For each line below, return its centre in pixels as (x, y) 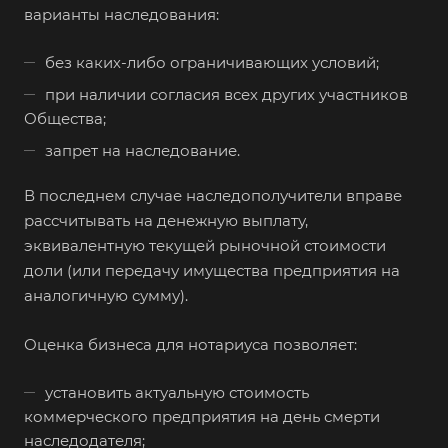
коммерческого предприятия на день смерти (202, 417)
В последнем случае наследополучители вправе (213, 196)
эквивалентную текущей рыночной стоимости (205, 246)
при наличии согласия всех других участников (226, 95)
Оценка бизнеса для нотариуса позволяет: (190, 345)
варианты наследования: (121, 15)
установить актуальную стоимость (177, 393)
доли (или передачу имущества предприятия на (212, 271)
